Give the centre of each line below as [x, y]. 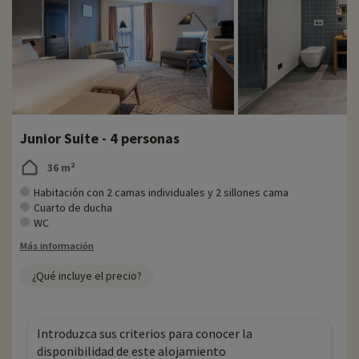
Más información [57, 246]
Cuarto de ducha [73, 208]
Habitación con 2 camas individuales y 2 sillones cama [161, 193]
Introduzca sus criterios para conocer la [145, 334]
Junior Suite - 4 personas [100, 139]
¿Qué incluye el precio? [87, 276]
